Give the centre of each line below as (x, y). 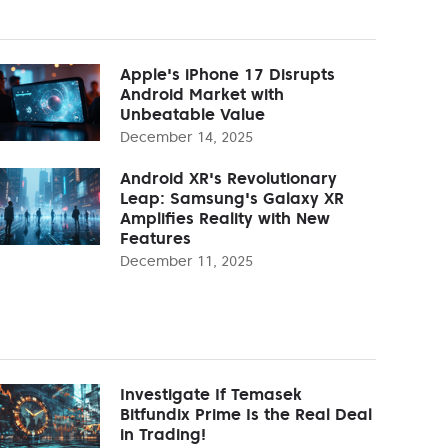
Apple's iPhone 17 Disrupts (227, 73)
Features (155, 237)
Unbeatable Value (192, 113)
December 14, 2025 (186, 136)
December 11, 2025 (186, 260)
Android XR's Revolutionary (228, 177)
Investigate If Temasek (211, 393)
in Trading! (163, 433)
